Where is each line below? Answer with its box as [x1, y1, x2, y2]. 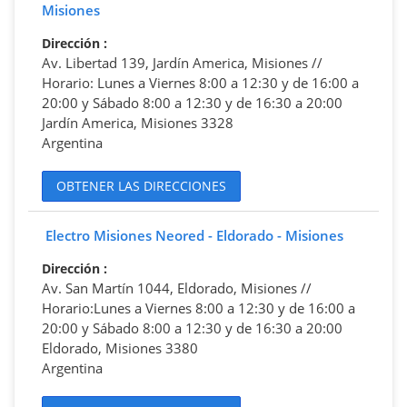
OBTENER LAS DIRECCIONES [56, 177, 226, 195]
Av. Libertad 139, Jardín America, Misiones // [42, 53, 323, 72]
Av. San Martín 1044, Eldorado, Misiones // [42, 278, 312, 297]
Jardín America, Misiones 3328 [42, 113, 233, 132]
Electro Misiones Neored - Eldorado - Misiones [45, 225, 343, 244]
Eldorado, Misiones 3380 [42, 338, 198, 357]
